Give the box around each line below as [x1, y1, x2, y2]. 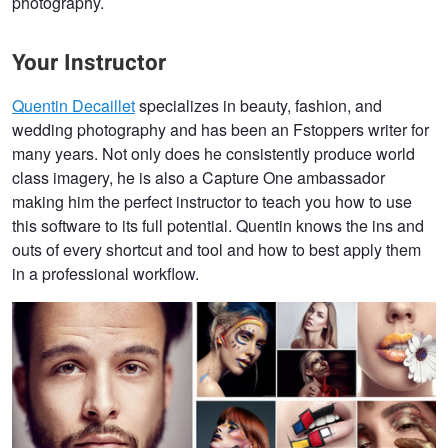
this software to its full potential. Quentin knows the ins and [12, 213, 424, 237]
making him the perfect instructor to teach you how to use [12, 189, 412, 213]
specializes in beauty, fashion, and [135, 93, 382, 117]
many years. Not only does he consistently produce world [12, 141, 415, 165]
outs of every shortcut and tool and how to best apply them [12, 237, 421, 261]
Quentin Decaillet [12, 93, 135, 117]
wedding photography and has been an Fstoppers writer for [12, 117, 429, 141]
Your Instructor [12, 46, 166, 79]
